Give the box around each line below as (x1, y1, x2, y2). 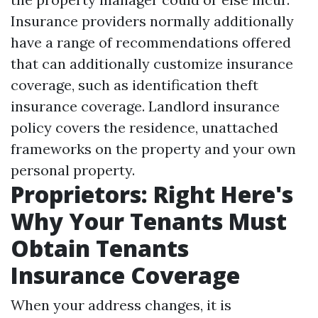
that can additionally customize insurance (11, 55, 293, 72)
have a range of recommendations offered (11, 33, 291, 51)
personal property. (11, 161, 135, 179)
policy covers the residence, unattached (11, 119, 278, 136)
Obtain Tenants (11, 233, 189, 263)
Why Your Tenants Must (11, 206, 287, 236)
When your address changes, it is (11, 296, 231, 314)
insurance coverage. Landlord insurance (11, 97, 280, 115)
